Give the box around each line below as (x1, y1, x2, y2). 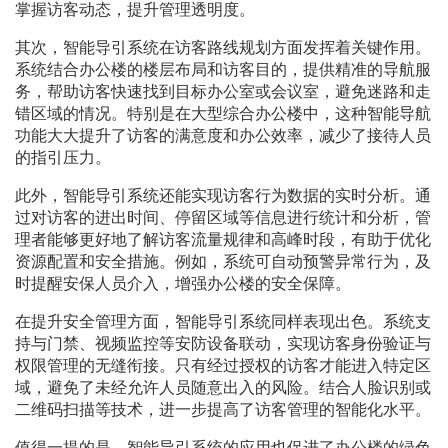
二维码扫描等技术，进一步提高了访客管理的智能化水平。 (15, 401, 431, 419)
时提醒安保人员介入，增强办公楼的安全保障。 (15, 275, 351, 293)
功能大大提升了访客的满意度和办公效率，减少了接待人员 (15, 127, 431, 145)
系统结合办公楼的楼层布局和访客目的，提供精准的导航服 (15, 61, 431, 79)
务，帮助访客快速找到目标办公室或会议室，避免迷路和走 (15, 83, 431, 101)
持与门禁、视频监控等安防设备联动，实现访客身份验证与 (15, 335, 431, 353)
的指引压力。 (15, 149, 111, 167)
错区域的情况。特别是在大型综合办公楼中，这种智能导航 (15, 105, 431, 123)
